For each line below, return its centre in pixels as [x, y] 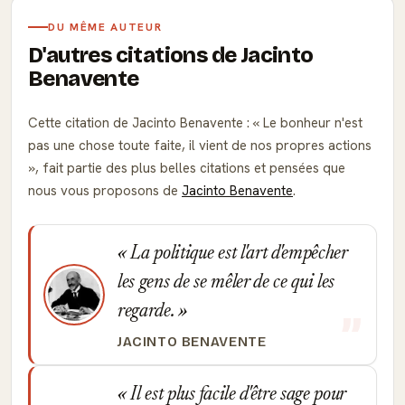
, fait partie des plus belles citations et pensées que [190, 168]
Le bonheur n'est [311, 123]
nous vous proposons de [105, 191]
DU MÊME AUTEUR [105, 27]
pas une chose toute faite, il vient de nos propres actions [200, 146]
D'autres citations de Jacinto [171, 55]
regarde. [148, 312]
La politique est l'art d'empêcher [236, 254]
